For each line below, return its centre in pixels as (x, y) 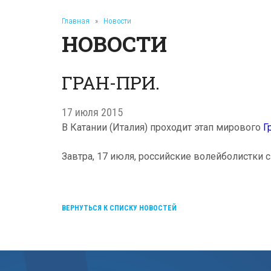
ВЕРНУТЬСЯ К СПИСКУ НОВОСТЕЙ (119, 208)
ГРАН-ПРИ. (111, 83)
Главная (76, 21)
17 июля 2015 (92, 112)
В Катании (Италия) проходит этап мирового (162, 127)
